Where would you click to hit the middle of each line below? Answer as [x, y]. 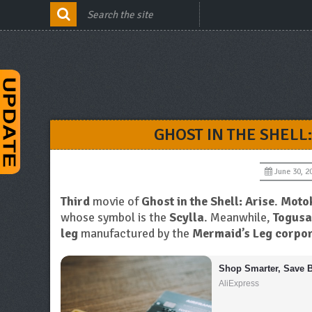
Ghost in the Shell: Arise [208, 201]
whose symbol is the [115, 217]
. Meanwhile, [239, 217]
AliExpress [239, 283]
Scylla [187, 217]
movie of [116, 201]
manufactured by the [135, 233]
